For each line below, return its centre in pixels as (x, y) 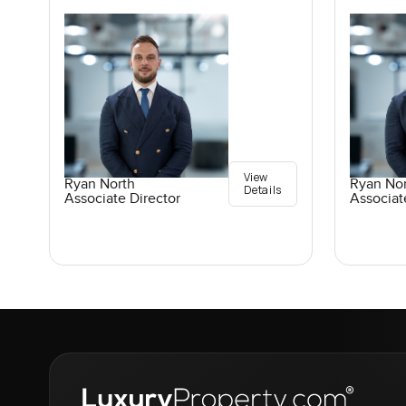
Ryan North (99, 184)
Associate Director (122, 198)
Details (262, 189)
